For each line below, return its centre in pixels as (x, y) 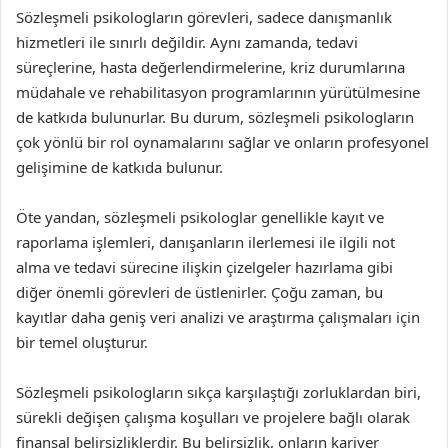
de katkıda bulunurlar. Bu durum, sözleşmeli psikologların (215, 117)
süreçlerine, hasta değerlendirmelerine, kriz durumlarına (210, 67)
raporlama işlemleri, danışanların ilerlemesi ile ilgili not (205, 242)
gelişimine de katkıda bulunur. (119, 167)
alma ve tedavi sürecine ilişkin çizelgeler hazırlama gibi (204, 267)
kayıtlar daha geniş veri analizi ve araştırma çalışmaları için (218, 317)
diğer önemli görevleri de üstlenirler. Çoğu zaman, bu (199, 292)
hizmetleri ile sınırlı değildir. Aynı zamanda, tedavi (187, 42)
